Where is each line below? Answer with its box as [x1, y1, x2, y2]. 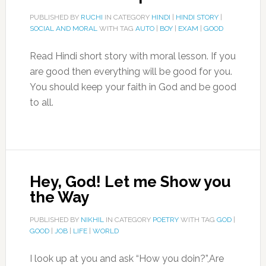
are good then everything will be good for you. [29, 66, 232, 77]
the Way [29, 188, 89, 206]
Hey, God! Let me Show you [29, 173, 231, 191]
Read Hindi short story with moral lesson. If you [29, 50, 236, 62]
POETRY [152, 216, 179, 224]
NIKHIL [80, 216, 104, 224]
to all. [29, 97, 53, 108]
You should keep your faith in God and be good [29, 81, 236, 93]
